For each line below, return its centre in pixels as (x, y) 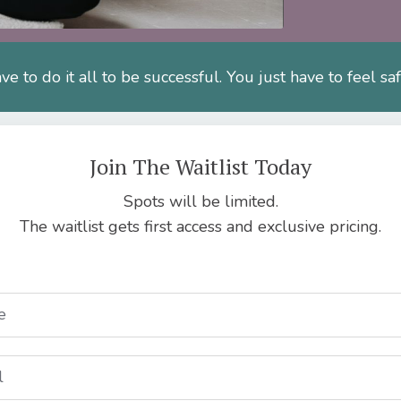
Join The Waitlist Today (200, 166)
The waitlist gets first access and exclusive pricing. (200, 226)
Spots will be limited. (200, 201)
